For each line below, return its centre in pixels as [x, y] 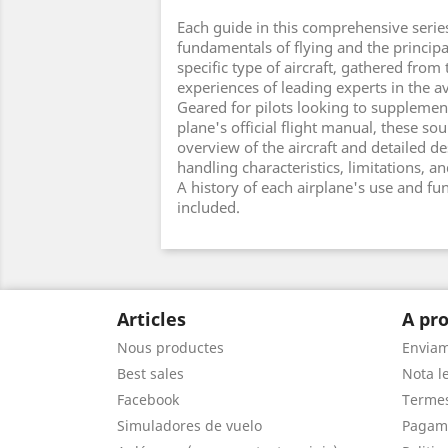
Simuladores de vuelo [189, 425]
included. [208, 207]
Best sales [150, 373]
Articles [151, 319]
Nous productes [170, 347]
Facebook [148, 399]
